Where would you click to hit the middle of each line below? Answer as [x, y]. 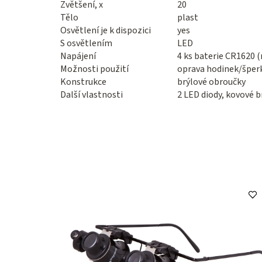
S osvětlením [86, 44]
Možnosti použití [94, 69]
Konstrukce [83, 82]
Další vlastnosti [92, 95]
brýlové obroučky [211, 82]
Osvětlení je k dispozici [106, 31]
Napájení [78, 56]
